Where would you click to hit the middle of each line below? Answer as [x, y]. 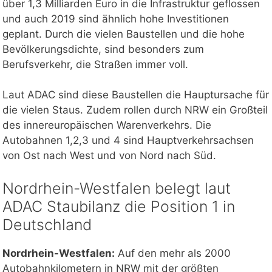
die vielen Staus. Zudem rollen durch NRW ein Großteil [135, 110]
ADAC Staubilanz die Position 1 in [119, 206]
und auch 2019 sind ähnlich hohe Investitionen [116, 19]
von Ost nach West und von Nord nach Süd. [109, 156]
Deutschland [47, 224]
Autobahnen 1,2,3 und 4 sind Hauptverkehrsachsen [128, 141]
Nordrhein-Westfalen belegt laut [117, 188]
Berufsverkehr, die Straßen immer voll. [95, 64]
